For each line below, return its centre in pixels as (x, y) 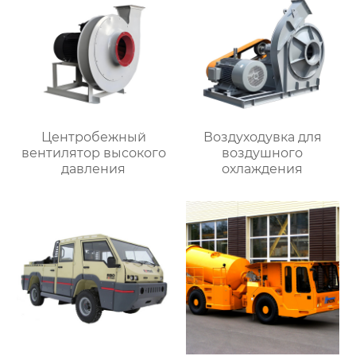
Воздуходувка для (262, 137)
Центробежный (93, 137)
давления (94, 168)
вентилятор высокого (93, 153)
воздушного (263, 153)
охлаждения (263, 168)
